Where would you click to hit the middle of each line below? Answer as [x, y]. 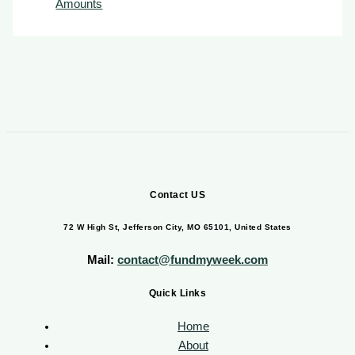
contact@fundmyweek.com [193, 260]
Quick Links [177, 293]
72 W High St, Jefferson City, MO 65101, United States [177, 227]
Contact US [177, 195]
